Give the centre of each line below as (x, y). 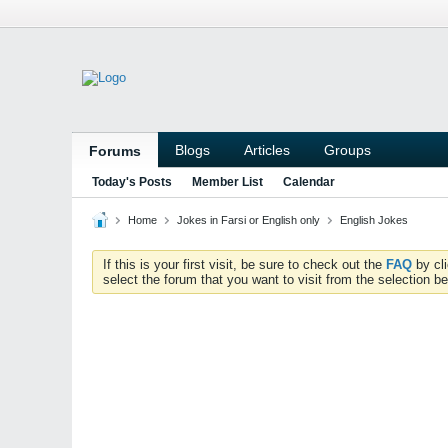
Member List (227, 182)
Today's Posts (132, 182)
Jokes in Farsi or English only (248, 220)
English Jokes (374, 220)
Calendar (309, 182)
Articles (267, 150)
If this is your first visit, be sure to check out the (244, 264)
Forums (115, 151)
